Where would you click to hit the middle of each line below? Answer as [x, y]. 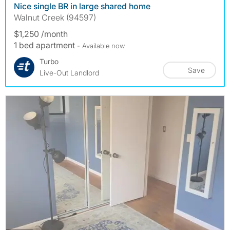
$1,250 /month [41, 34]
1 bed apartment [45, 45]
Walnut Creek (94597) [55, 18]
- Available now [101, 46]
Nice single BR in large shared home [82, 6]
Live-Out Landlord [69, 73]
